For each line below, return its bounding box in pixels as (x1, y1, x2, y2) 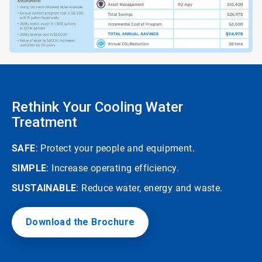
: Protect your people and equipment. (35, 143, 195, 154)
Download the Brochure (26, 216, 135, 227)
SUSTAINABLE (12, 182, 77, 194)
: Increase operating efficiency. (46, 163, 180, 174)
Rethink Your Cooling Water (12, 99, 183, 115)
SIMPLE (12, 163, 47, 174)
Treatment (12, 114, 77, 130)
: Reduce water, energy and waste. (76, 182, 223, 194)
